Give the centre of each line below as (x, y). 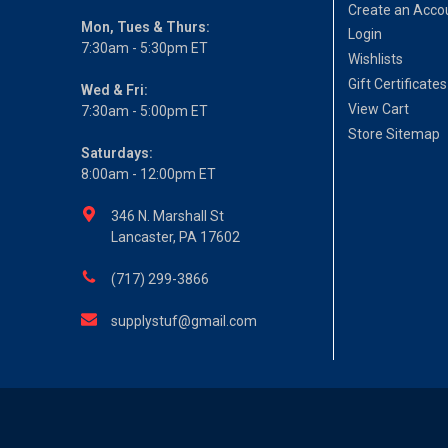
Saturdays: (117, 152)
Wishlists (376, 59)
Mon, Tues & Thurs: (146, 26)
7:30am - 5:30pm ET (145, 47)
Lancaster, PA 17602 (176, 236)
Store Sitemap (394, 133)
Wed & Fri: (115, 89)
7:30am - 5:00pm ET (145, 110)
